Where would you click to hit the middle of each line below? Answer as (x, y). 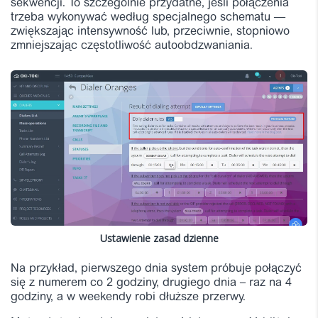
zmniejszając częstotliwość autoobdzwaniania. (132, 46)
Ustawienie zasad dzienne (159, 238)
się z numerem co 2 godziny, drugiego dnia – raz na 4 (151, 283)
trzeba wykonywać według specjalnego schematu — (148, 17)
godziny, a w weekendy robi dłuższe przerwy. (128, 297)
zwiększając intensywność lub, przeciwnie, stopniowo (150, 32)
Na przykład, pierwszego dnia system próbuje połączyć (156, 269)
